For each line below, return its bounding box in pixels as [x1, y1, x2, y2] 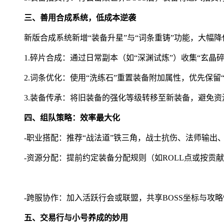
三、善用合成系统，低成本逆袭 [24, 13, 136, 22]
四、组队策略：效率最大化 [24, 113, 120, 122]
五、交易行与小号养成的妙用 [24, 213, 128, 222]
